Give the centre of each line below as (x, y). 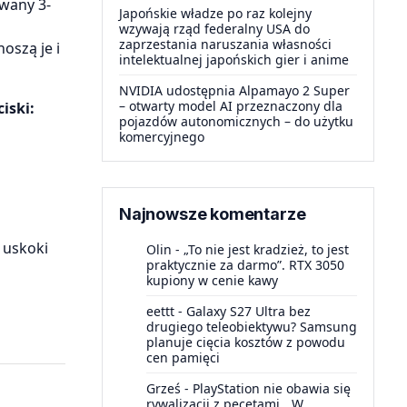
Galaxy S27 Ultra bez (248, 311)
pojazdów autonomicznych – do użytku (236, 121)
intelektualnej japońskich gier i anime (234, 60)
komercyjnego (162, 137)
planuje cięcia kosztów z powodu (246, 342)
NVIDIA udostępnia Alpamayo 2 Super (234, 90)
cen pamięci (183, 357)
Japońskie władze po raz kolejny (215, 13)
